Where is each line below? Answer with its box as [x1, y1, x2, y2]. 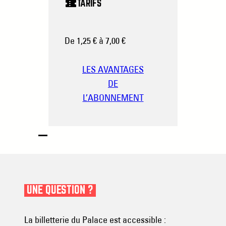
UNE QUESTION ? [27, 185, 94, 196]
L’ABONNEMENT [82, 91, 144, 103]
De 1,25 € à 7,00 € [65, 35, 126, 47]
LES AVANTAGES [82, 63, 144, 75]
